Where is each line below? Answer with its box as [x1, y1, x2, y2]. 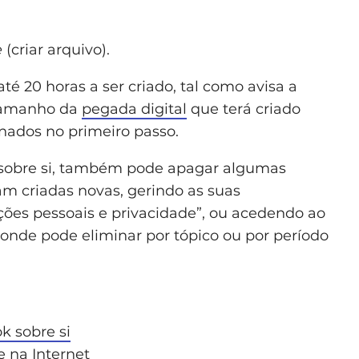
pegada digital [82, 100, 187, 119]
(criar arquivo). [2, 41, 110, 59]
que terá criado [187, 100, 301, 119]
